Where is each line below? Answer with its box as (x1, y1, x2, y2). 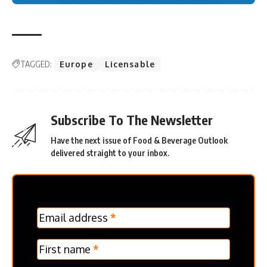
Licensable (104, 59, 155, 70)
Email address (39, 211, 110, 225)
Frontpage (36, 219, 89, 232)
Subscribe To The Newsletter (51, 111, 213, 129)
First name (39, 243, 93, 256)
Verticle (42, 237, 84, 250)
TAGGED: (20, 59, 52, 70)
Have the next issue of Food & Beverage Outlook (51, 135, 228, 146)
